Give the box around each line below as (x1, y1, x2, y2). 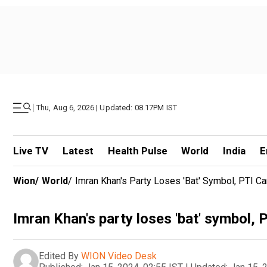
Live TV (13, 145, 48, 157)
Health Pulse (107, 145, 167, 157)
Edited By (39, 250, 79, 262)
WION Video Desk (81, 250, 157, 262)
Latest (62, 145, 94, 157)
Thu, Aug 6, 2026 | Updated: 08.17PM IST (36, 103, 178, 112)
